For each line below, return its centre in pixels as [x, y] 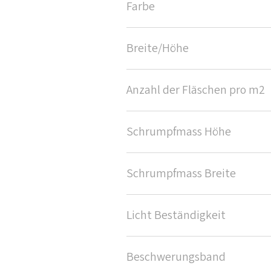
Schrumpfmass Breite [181, 174]
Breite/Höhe [158, 49]
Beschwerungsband [176, 257]
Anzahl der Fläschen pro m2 [196, 90]
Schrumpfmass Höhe [179, 132]
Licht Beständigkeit [176, 216]
